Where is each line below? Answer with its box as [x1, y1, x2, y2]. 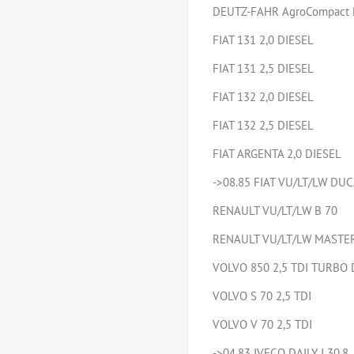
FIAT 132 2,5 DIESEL [213, 118, 314, 133]
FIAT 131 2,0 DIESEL [213, 32, 314, 47]
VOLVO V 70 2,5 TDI [213, 317, 312, 332]
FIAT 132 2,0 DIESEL [213, 89, 314, 104]
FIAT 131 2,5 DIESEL [213, 61, 314, 76]
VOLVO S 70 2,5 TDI [213, 288, 311, 303]
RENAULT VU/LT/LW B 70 [213, 203, 337, 218]
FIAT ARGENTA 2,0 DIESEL [213, 146, 341, 161]
